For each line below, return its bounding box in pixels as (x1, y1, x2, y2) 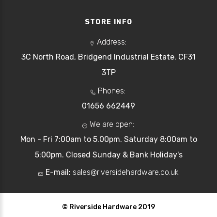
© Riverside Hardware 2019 (62, 202, 155, 211)
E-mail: (46, 167, 71, 177)
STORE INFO (84, 17, 133, 26)
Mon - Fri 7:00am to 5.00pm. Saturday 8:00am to (20, 134, 197, 144)
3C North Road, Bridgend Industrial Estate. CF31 (21, 52, 196, 62)
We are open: (89, 119, 134, 129)
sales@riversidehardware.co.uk (73, 167, 179, 177)
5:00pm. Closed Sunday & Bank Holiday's (34, 150, 183, 159)
